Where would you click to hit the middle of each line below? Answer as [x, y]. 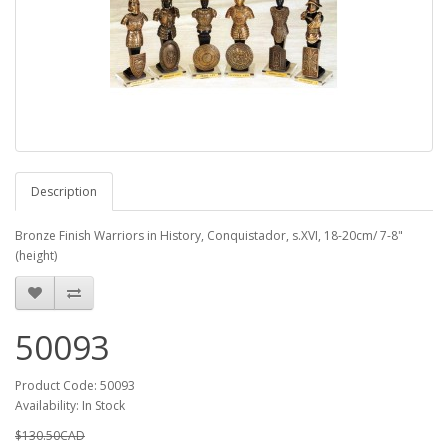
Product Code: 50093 [75, 385]
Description [64, 191]
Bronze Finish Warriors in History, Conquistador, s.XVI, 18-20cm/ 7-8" [209, 235]
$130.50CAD [50, 435]
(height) [36, 255]
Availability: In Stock [70, 405]
